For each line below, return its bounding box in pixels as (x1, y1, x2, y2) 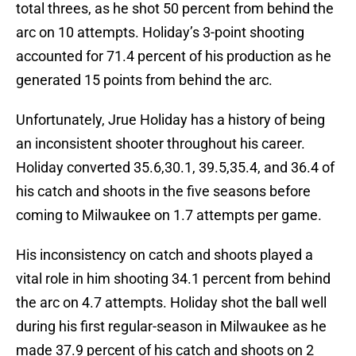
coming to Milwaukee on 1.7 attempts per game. (16, 207, 322, 224)
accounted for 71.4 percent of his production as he (16, 48, 331, 65)
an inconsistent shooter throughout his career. (16, 135, 305, 153)
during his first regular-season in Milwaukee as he (16, 318, 327, 335)
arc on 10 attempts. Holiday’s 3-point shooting (16, 24, 304, 41)
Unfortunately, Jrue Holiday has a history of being (16, 111, 325, 129)
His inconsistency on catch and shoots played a (16, 246, 313, 264)
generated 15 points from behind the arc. (16, 72, 273, 89)
